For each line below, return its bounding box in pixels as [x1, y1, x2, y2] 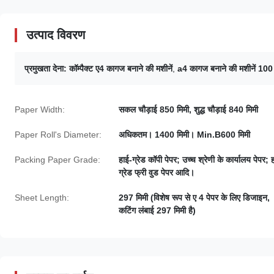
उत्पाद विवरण [26, 28, 85, 42]
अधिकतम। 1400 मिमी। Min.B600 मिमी [119, 130, 250, 139]
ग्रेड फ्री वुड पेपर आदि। [119, 168, 194, 177]
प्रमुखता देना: [24, 64, 67, 73]
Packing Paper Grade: [15, 155, 100, 165]
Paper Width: [15, 105, 65, 114]
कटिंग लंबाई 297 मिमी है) [119, 206, 196, 215]
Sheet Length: [15, 193, 69, 202]
